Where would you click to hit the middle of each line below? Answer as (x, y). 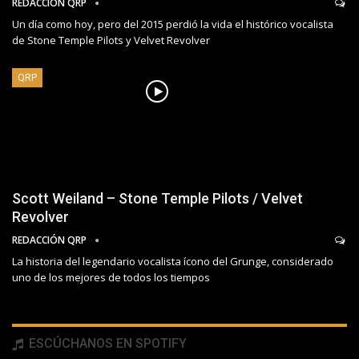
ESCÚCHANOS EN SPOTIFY (106, 343)
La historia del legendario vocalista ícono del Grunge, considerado (173, 261)
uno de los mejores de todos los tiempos (111, 277)
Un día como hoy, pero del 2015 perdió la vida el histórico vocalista (173, 24)
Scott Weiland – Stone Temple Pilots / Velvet (157, 198)
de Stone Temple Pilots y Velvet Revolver (111, 40)
